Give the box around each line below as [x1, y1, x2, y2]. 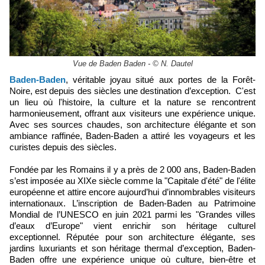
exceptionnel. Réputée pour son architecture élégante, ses [9, 232, 256, 243]
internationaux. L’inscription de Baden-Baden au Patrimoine [9, 198, 256, 209]
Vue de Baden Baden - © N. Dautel [72, 59, 193, 69]
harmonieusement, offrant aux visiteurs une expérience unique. [9, 108, 256, 119]
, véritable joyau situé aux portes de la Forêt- [66, 75, 256, 85]
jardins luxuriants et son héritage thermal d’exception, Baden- [9, 243, 256, 254]
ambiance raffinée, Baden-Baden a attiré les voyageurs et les [9, 131, 256, 141]
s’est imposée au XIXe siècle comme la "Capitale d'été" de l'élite [9, 176, 256, 186]
